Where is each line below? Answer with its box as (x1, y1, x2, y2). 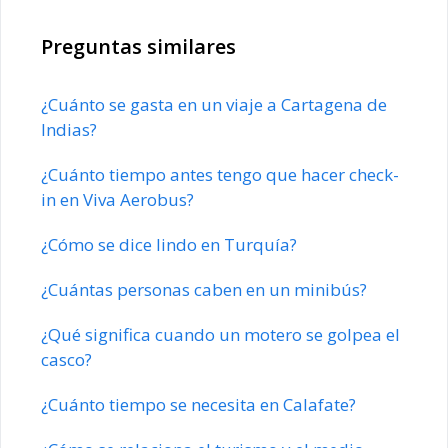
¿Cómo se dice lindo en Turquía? (41, 232, 297, 256)
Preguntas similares (41, 32, 236, 60)
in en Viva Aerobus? (41, 187, 194, 211)
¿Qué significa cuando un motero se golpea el (41, 322, 400, 346)
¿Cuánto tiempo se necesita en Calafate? (41, 392, 356, 416)
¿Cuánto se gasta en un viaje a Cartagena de (41, 92, 387, 116)
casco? (41, 347, 92, 371)
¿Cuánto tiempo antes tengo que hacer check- (41, 162, 399, 186)
